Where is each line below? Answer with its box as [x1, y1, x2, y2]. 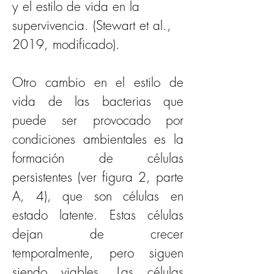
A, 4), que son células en [12, 188, 183, 204]
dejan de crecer [12, 226, 183, 242]
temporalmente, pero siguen [12, 245, 183, 261]
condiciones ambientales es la [12, 131, 183, 147]
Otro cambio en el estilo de [12, 74, 183, 91]
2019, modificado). [12, 36, 120, 53]
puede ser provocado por [12, 112, 183, 128]
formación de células [12, 150, 183, 166]
